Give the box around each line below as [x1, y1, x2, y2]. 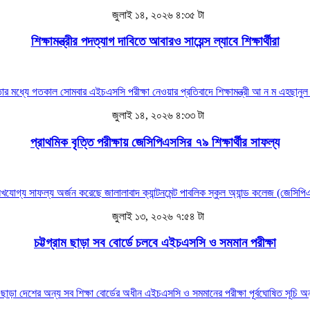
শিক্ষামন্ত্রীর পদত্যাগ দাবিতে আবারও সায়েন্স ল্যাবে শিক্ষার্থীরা [30, 34, 280, 49]
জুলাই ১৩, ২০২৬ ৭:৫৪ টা [109, 210, 204, 222]
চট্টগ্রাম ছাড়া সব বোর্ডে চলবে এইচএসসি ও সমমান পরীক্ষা [34, 235, 276, 250]
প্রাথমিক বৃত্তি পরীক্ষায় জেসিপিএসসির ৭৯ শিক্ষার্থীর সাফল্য [30, 134, 280, 149]
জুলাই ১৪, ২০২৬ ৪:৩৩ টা [109, 109, 204, 122]
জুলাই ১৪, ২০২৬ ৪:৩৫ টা [109, 8, 204, 21]
